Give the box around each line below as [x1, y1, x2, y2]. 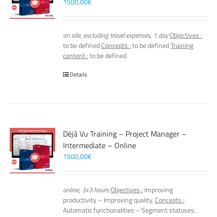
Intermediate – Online [63, 139, 137, 151]
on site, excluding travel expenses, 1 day [63, 30, 169, 40]
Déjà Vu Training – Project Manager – [63, 128, 187, 139]
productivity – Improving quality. [63, 195, 155, 205]
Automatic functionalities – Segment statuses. [63, 205, 196, 215]
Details [70, 70, 88, 79]
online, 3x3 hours [63, 185, 109, 195]
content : [63, 50, 89, 61]
